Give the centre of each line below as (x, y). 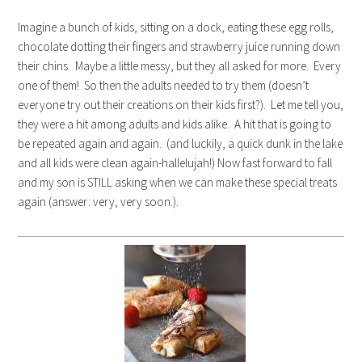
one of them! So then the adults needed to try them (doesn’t (164, 86)
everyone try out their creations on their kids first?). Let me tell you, (181, 105)
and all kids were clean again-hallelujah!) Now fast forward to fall (175, 163)
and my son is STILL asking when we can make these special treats (178, 183)
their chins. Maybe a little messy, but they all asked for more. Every (180, 66)
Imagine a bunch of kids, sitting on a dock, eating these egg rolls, (176, 27)
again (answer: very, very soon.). (99, 202)
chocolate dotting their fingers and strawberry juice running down (179, 47)
